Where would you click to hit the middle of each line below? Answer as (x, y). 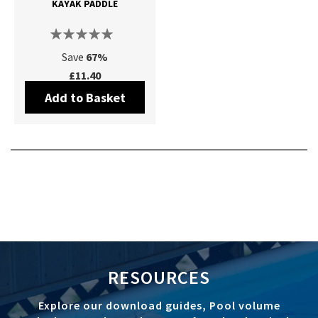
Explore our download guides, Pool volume (159, 305)
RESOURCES (159, 277)
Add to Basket (85, 98)
